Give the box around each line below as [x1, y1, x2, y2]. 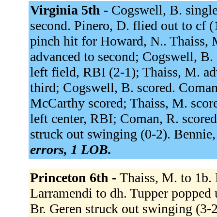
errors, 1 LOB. [30, 141, 111, 157]
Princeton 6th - [30, 170, 120, 185]
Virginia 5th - [30, 2, 111, 17]
